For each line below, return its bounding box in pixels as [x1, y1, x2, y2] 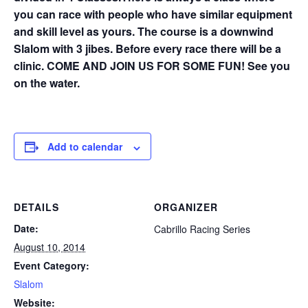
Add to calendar [47, 140, 122, 154]
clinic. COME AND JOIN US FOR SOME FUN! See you [14, 58, 290, 74]
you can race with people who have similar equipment [14, 6, 292, 23]
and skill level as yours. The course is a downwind [14, 23, 274, 40]
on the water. [14, 75, 80, 91]
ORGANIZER [154, 200, 218, 214]
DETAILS [14, 200, 59, 214]
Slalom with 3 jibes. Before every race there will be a [14, 41, 281, 57]
